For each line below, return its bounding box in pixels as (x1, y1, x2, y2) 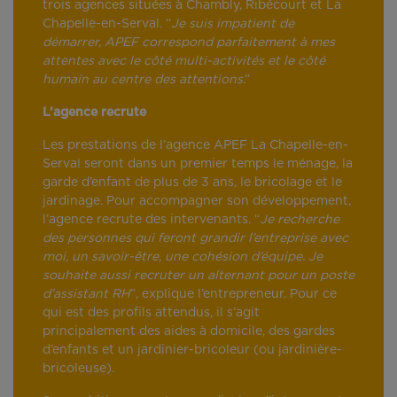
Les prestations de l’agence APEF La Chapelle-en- (43, 139, 348, 152)
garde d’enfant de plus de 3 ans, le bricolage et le (43, 176, 342, 190)
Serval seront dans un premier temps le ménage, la (43, 158, 353, 171)
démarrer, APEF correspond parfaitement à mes (43, 36, 335, 50)
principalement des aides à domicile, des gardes (43, 325, 335, 339)
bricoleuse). (43, 362, 114, 376)
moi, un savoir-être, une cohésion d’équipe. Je (43, 251, 323, 264)
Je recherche (260, 214, 339, 227)
